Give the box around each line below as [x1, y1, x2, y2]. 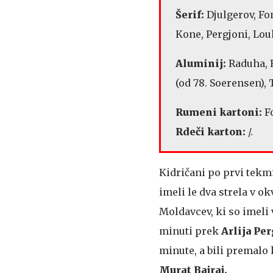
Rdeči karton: [175, 125, 246, 138]
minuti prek [159, 224, 221, 237]
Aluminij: [175, 57, 229, 69]
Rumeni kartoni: [175, 105, 264, 118]
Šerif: [175, 8, 207, 21]
